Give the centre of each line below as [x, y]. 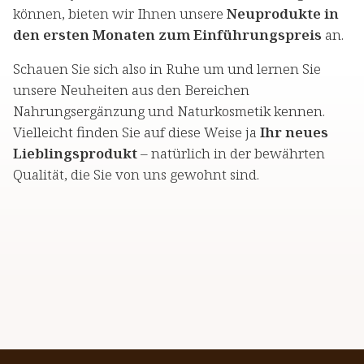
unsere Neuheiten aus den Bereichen [131, 90]
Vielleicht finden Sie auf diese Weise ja [136, 132]
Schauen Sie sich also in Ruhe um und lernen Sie [167, 69]
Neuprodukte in [283, 14]
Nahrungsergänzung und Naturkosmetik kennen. [169, 111]
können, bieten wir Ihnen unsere [120, 14]
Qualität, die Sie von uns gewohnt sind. [136, 175]
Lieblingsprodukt [75, 154]
